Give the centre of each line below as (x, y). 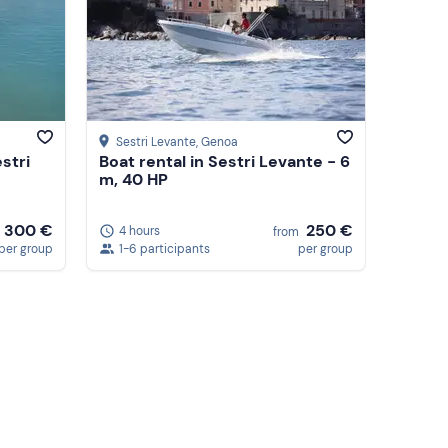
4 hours (139, 230)
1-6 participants (164, 248)
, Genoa (217, 142)
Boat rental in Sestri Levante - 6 (224, 162)
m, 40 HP (133, 180)
